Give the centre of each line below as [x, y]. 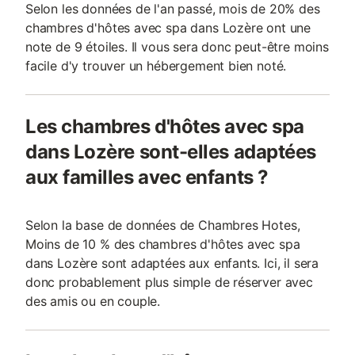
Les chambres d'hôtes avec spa [165, 126]
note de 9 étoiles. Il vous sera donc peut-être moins [177, 47]
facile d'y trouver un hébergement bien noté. [156, 66]
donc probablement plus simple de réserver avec [169, 282]
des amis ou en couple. [93, 301]
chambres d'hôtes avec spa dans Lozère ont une [168, 28]
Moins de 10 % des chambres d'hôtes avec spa [163, 244]
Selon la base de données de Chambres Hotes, [163, 225]
